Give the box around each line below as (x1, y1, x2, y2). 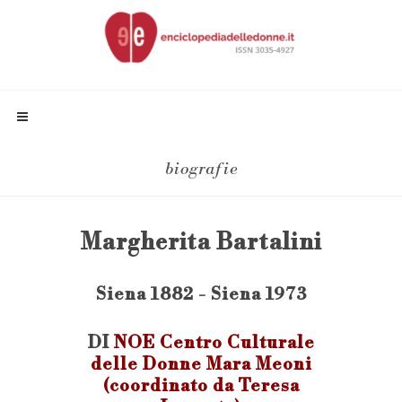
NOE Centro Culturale (113, 332, 315, 354)
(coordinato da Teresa (102, 375, 300, 397)
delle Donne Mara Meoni (90, 354, 312, 375)
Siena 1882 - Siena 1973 (95, 284, 307, 305)
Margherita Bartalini (80, 229, 322, 257)
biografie (164, 159, 238, 179)
